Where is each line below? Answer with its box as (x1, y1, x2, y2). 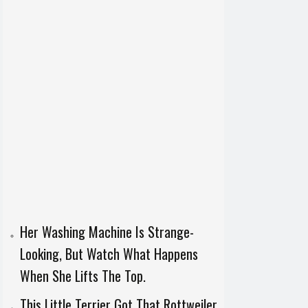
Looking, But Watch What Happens (19, 243, 198, 264)
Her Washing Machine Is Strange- (19, 221, 194, 242)
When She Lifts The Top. (19, 265, 146, 286)
